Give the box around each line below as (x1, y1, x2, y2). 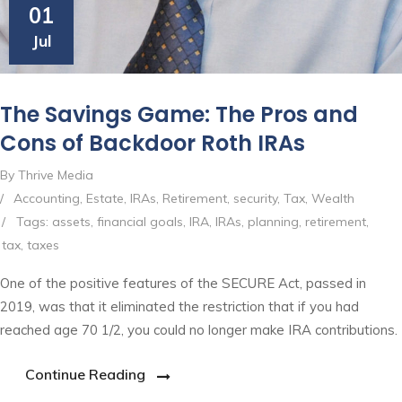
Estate (86, 189, 124, 206)
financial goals (97, 213, 183, 230)
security (233, 189, 277, 206)
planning (248, 213, 299, 230)
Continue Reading (25, 364, 145, 383)
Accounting (13, 189, 80, 206)
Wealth (311, 189, 354, 206)
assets (52, 213, 91, 230)
